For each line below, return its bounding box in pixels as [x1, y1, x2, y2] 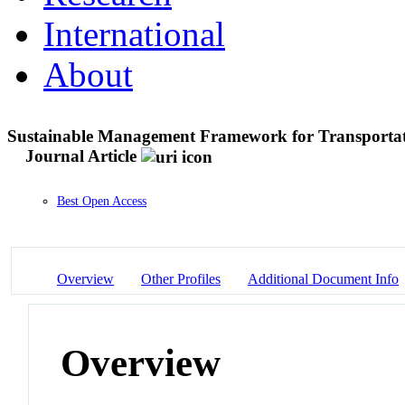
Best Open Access [57, 194, 146, 209]
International [43, 14, 225, 53]
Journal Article [25, 146, 137, 165]
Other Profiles [141, 270, 221, 287]
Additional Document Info [248, 270, 399, 287]
